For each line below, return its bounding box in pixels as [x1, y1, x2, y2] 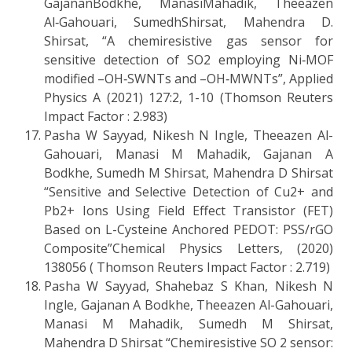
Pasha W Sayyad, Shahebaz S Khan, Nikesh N [44, 277, 333, 295]
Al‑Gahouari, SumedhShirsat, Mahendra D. [44, 13, 333, 31]
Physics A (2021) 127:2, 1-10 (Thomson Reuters [44, 88, 333, 106]
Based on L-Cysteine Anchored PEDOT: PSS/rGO [44, 220, 333, 238]
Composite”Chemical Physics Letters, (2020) [44, 239, 333, 257]
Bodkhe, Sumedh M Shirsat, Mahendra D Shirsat [44, 163, 333, 181]
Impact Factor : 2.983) [44, 107, 167, 125]
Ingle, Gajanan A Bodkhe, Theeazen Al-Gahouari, [44, 295, 333, 313]
